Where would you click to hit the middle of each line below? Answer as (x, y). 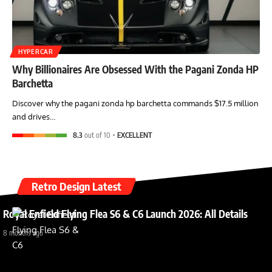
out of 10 (97, 135)
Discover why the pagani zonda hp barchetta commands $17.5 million (135, 103)
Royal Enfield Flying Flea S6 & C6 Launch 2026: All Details (125, 213)
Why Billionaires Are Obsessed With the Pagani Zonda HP (135, 69)
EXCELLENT (135, 135)
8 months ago (23, 233)
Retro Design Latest (76, 186)
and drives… (34, 116)
